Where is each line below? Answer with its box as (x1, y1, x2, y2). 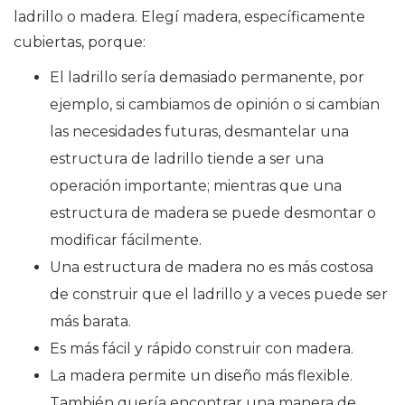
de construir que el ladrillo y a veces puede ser (50, 286, 388, 304)
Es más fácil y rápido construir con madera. (50, 340, 353, 358)
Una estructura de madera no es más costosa (50, 259, 373, 277)
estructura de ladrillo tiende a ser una (50, 150, 324, 168)
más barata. (50, 313, 131, 331)
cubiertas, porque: (14, 33, 146, 52)
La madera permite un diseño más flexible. (50, 367, 353, 385)
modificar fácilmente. (50, 231, 202, 250)
